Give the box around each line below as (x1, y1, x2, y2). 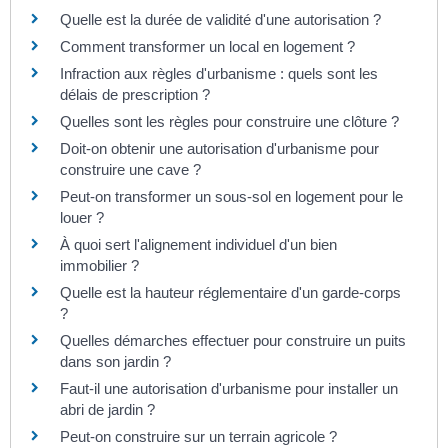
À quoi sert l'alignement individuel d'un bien (60, 236, 337, 254)
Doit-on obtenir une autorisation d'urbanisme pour (60, 140, 379, 158)
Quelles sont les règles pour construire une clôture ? (60, 113, 399, 131)
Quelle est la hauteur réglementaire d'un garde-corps (60, 284, 401, 302)
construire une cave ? (60, 161, 201, 179)
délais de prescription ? (60, 86, 210, 104)
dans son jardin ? (60, 353, 171, 371)
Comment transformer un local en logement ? (60, 38, 355, 56)
